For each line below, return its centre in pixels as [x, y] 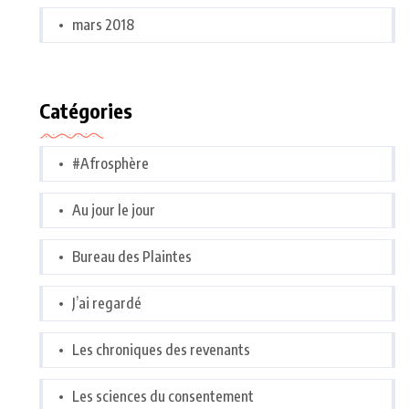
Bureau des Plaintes [132, 257]
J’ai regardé [107, 304]
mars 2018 [103, 25]
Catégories [86, 111]
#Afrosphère [110, 164]
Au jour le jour [114, 210]
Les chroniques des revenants [161, 350]
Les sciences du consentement [163, 397]
